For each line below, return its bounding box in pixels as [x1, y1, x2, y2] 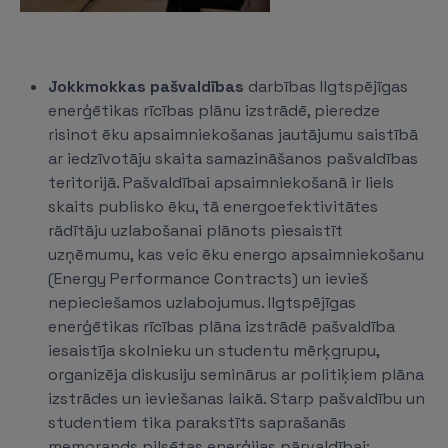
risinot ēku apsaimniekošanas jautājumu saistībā [48, 124, 418, 145]
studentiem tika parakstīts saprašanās [48, 412, 346, 433]
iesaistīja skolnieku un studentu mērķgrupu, [48, 340, 379, 361]
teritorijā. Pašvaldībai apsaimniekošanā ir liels [48, 172, 394, 193]
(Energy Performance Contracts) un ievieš [48, 268, 368, 289]
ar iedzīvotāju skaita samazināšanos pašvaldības [48, 148, 418, 169]
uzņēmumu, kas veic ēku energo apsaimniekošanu [48, 244, 424, 265]
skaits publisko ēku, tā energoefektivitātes [48, 196, 378, 217]
